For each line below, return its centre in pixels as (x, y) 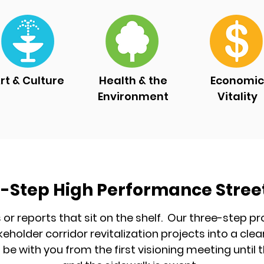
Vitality (237, 96)
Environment (133, 96)
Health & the (133, 80)
